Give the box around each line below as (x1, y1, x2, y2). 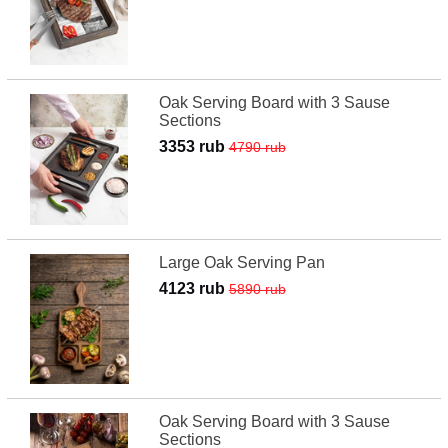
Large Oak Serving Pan (158, 253, 325, 271)
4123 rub (158, 279, 229, 297)
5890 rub (228, 280, 286, 297)
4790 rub (228, 139, 286, 156)
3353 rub (158, 138, 229, 156)
